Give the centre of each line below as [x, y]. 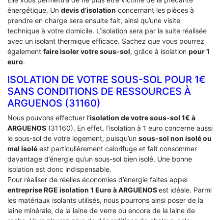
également [25, 52]
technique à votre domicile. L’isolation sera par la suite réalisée [107, 31]
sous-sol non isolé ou [175, 138]
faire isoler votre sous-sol [87, 52]
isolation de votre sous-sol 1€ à [143, 118]
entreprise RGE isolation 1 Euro [60, 190]
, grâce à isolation [159, 52]
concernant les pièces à [155, 10]
